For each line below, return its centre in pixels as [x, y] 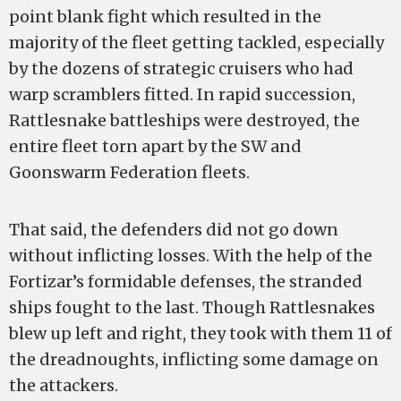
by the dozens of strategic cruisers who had [181, 68]
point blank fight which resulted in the [165, 17]
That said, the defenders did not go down [174, 230]
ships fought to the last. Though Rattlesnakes [192, 307]
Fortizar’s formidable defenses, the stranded [186, 282]
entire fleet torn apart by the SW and [155, 146]
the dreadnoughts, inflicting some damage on [194, 359]
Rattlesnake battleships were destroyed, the [184, 120]
